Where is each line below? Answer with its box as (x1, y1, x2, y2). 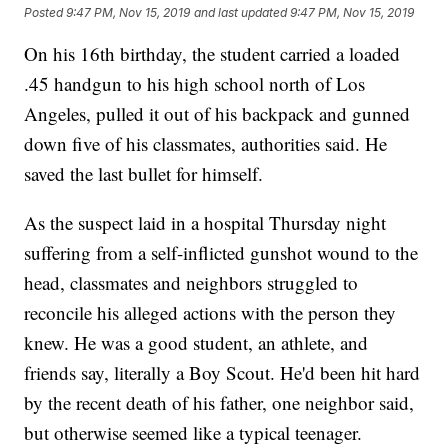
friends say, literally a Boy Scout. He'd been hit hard (24, 360, 421, 386)
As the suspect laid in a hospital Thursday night (24, 210, 387, 236)
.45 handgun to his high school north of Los (24, 71, 366, 97)
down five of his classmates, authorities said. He (24, 131, 388, 157)
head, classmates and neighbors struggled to (24, 270, 359, 296)
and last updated (194, 4, 288, 20)
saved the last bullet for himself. (24, 161, 264, 187)
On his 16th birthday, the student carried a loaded (24, 41, 401, 67)
